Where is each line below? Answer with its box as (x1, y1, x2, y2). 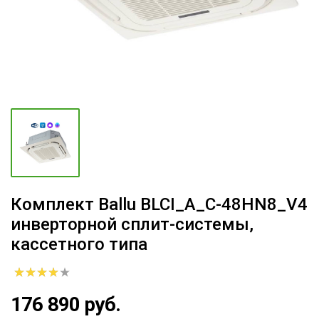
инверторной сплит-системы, (11, 214, 253, 234)
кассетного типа (11, 234, 147, 254)
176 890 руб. (11, 293, 120, 316)
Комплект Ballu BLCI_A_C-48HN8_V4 (11, 194, 308, 214)
